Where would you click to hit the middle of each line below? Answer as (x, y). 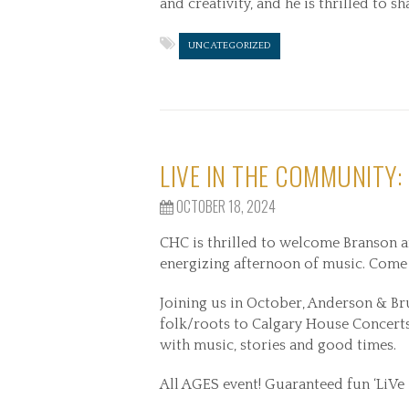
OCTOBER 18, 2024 (225, 206)
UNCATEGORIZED (230, 46)
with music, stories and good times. (278, 345)
